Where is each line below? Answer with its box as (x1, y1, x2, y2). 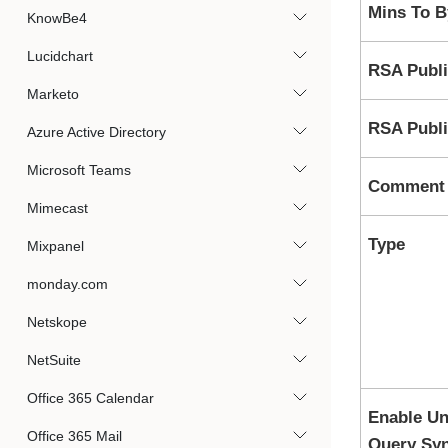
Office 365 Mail (27, 428, 122, 444)
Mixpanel (27, 238, 84, 254)
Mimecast (27, 200, 88, 216)
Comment (367, 177, 445, 196)
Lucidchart (27, 48, 93, 64)
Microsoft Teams (27, 162, 131, 178)
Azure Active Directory (27, 124, 166, 140)
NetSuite (27, 352, 81, 368)
